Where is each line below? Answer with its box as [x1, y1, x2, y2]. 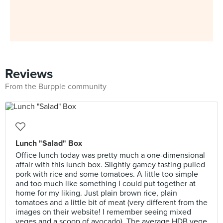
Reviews [5, 66, 53, 82]
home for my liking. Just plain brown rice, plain [15, 188, 177, 198]
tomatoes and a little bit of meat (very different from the [15, 198, 208, 208]
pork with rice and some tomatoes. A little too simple [15, 169, 198, 179]
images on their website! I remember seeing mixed [15, 207, 191, 217]
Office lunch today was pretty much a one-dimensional [15, 150, 205, 160]
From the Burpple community [5, 82, 107, 92]
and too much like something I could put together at [15, 179, 196, 189]
